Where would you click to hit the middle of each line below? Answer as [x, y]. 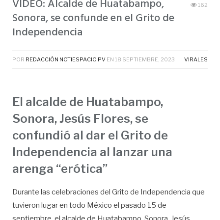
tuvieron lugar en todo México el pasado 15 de [89, 205]
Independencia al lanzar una [92, 152]
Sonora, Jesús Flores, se [80, 118]
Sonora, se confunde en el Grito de [93, 18]
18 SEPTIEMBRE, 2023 [145, 59]
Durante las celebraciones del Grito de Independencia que [109, 192]
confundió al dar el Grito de [90, 135]
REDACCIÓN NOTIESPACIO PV [66, 59]
